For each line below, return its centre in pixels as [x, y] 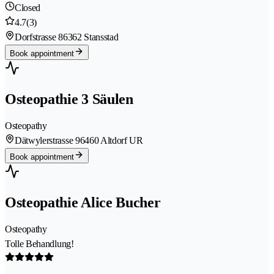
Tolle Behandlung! [39, 244]
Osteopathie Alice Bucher [83, 203]
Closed [28, 8]
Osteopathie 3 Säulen [69, 99]
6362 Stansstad [91, 37]
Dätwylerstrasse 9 [47, 141]
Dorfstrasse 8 [39, 37]
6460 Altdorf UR [111, 141]
